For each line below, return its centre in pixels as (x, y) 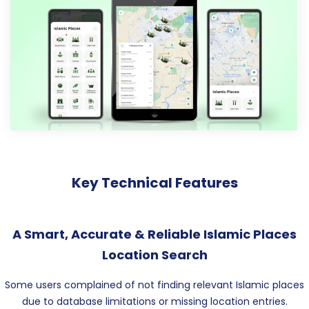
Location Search (154, 255)
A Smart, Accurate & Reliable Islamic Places (154, 235)
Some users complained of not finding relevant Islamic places (154, 285)
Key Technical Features (154, 183)
